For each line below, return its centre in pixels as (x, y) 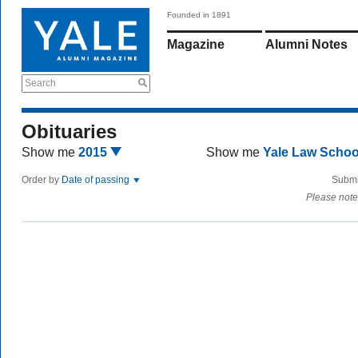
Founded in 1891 (199, 15)
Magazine (196, 44)
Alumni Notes (306, 44)
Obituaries (69, 131)
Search (40, 83)
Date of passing (97, 180)
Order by (42, 180)
